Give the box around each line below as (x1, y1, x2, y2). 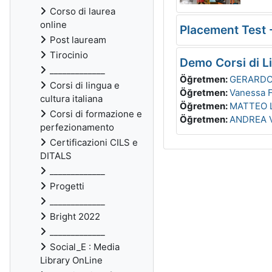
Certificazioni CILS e (50, 137, 138, 148)
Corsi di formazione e (50, 108, 142, 120)
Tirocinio (50, 49, 88, 61)
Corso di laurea (50, 5, 115, 17)
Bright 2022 (50, 211, 100, 222)
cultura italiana (40, 93, 103, 104)
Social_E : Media (50, 241, 120, 253)
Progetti (50, 180, 84, 192)
